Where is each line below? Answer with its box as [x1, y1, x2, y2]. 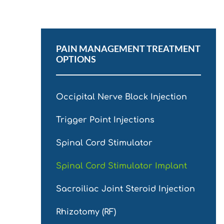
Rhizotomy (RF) [56, 207, 116, 217]
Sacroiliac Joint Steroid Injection [56, 184, 195, 194]
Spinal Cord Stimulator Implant [56, 161, 187, 171]
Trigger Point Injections [56, 115, 154, 125]
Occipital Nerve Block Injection [56, 92, 187, 102]
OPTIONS [56, 53, 96, 65]
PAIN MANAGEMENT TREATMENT [56, 43, 200, 54]
